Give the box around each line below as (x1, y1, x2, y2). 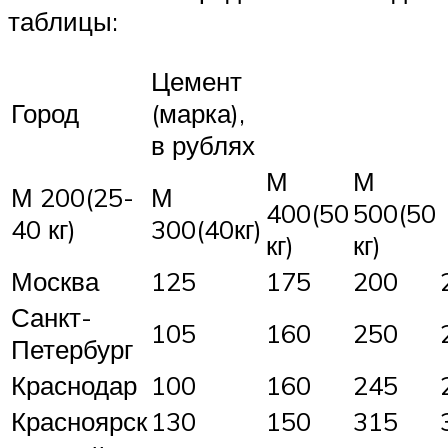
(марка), (151, 97, 245, 130)
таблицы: (8, 4, 118, 37)
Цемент (151, 65, 242, 98)
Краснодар (11, 369, 137, 402)
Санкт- (11, 301, 92, 334)
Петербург (11, 333, 133, 366)
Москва (11, 265, 99, 298)
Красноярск (11, 405, 147, 438)
